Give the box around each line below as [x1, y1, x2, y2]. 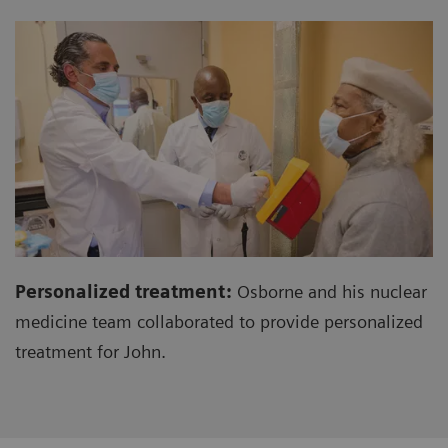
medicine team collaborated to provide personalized [15, 310, 423, 332]
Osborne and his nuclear [232, 280, 427, 302]
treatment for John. [15, 340, 166, 362]
